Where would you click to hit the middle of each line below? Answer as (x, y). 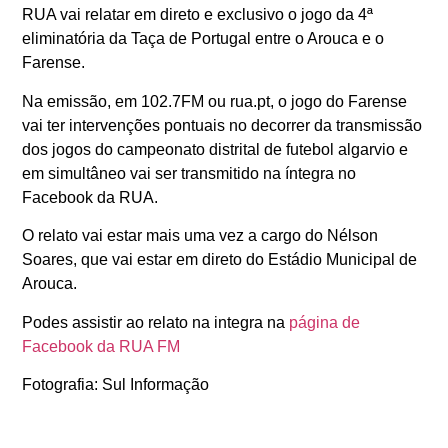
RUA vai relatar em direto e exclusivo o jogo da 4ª (198, 15)
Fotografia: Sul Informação (116, 384)
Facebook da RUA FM (103, 346)
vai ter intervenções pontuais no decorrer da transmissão (222, 125)
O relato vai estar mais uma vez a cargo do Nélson (200, 236)
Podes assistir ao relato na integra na (156, 322)
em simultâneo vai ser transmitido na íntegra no (189, 173)
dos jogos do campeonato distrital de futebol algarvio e (215, 149)
